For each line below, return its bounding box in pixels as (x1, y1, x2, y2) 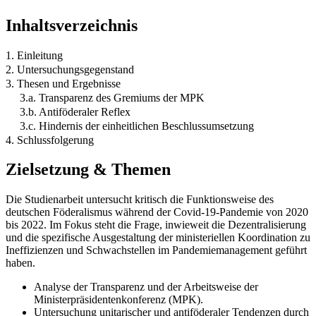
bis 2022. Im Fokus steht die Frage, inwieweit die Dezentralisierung (6, 219, 306, 231)
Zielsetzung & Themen (6, 160, 171, 179)
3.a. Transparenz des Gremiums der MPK (20, 91, 205, 104)
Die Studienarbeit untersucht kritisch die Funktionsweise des (6, 193, 274, 206)
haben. (6, 257, 35, 269)
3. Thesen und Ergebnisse (6, 77, 121, 90)
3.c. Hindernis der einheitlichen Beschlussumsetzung (20, 119, 254, 132)
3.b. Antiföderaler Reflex (20, 105, 130, 118)
